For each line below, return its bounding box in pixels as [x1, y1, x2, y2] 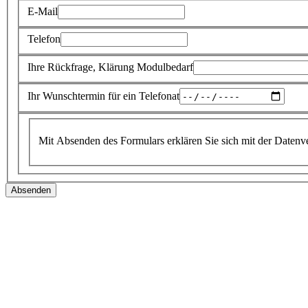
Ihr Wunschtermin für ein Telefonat [27, 89, 179, 102]
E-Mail [27, 5, 58, 17]
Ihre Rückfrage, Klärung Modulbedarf [27, 60, 193, 73]
